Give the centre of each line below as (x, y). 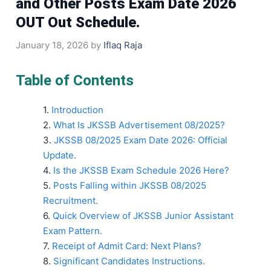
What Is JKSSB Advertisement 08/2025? (139, 125)
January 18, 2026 (52, 45)
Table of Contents (75, 80)
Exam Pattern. (73, 230)
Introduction (77, 109)
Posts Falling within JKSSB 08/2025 (130, 185)
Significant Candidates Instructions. (129, 261)
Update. (60, 155)
